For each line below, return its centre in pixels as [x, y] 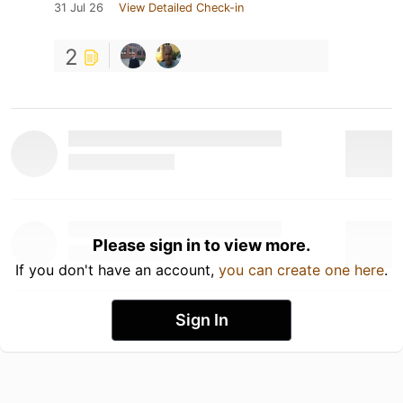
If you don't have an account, [117, 270]
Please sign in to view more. [201, 245]
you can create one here [301, 270]
